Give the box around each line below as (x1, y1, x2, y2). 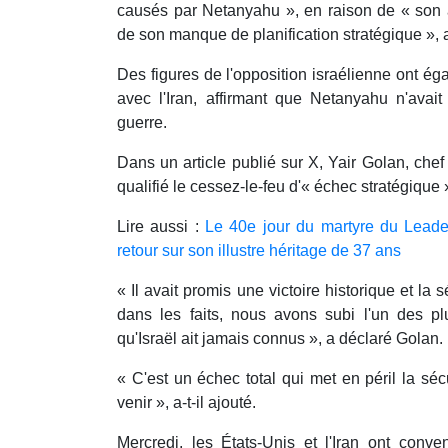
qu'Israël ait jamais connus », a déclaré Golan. (117, 330, 443, 348)
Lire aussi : (117, 218, 206, 236)
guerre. (117, 114, 167, 132)
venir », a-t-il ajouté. (117, 394, 256, 412)
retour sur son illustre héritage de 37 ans (117, 242, 401, 260)
